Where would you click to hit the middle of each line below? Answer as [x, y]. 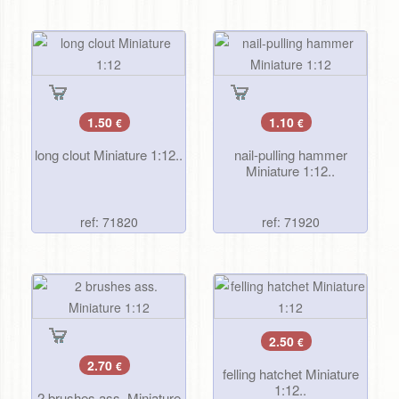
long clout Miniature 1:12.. [109, 155]
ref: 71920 [290, 222]
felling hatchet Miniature [290, 374]
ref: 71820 [109, 222]
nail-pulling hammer [290, 155]
